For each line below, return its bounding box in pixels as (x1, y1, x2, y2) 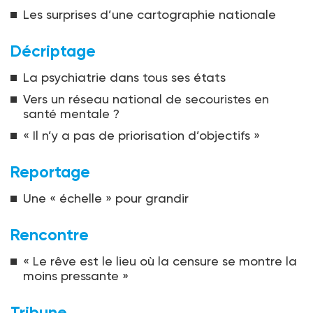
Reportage (10, 162, 90, 182)
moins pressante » (23, 268, 129, 284)
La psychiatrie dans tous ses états (23, 70, 226, 85)
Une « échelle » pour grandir (23, 191, 189, 206)
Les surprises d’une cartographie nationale (23, 7, 276, 22)
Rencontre (10, 225, 89, 245)
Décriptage (10, 41, 96, 61)
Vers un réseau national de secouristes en (23, 92, 269, 107)
